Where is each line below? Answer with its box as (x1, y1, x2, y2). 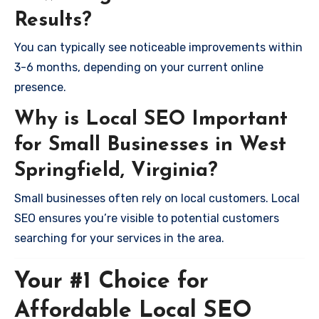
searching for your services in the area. (14, 231, 224, 245)
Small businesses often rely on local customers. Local (14, 191, 300, 205)
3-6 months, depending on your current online (14, 61, 263, 74)
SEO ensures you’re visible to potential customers (14, 211, 279, 225)
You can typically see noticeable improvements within (14, 41, 303, 54)
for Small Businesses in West (14, 135, 286, 155)
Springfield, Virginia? (14, 161, 218, 181)
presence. (14, 80, 66, 94)
